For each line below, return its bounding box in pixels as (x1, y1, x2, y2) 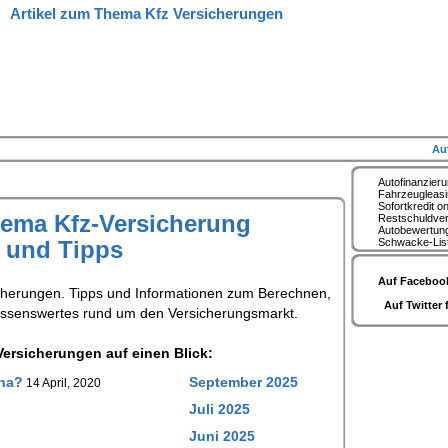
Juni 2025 (189, 428, 255, 444)
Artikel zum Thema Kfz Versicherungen (9, 6, 283, 22)
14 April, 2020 (23, 376, 101, 390)
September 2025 (189, 374, 298, 390)
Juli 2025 (189, 401, 250, 417)
